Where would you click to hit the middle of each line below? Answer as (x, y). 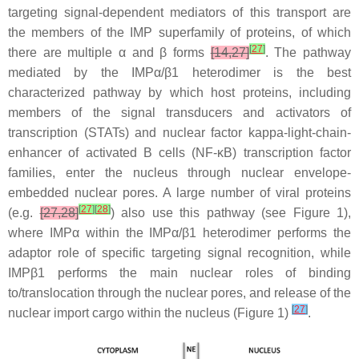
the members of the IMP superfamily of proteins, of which (179, 32)
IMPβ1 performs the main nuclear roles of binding (179, 273)
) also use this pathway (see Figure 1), (230, 213)
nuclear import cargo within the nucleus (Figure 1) (150, 313)
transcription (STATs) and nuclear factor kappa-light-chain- (179, 133)
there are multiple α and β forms (109, 52)
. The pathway (308, 52)
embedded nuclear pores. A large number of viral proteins (179, 193)
